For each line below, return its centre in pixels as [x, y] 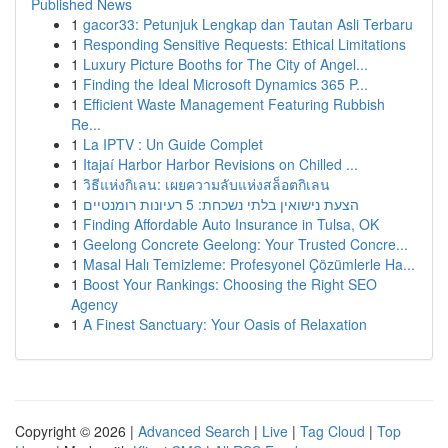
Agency [94, 304]
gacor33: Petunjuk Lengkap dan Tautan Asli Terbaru [248, 24]
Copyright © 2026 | [76, 431]
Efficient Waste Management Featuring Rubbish [234, 104]
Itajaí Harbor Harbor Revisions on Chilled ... [220, 164]
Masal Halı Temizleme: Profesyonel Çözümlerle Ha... [249, 264]
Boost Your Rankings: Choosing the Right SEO [230, 284]
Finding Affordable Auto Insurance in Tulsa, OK [231, 224]
